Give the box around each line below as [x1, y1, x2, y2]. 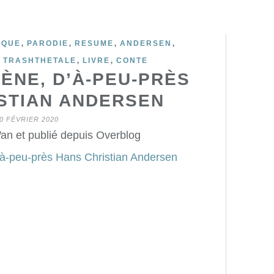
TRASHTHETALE [2, 56, 76, 65]
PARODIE [27, 39, 68, 48]
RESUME [75, 39, 114, 48]
